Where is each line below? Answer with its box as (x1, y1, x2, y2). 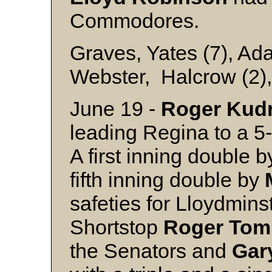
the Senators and (70, 239, 232, 262)
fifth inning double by (70, 168, 265, 191)
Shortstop (70, 216, 163, 239)
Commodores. (70, 9, 210, 32)
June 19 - (70, 97, 161, 120)
